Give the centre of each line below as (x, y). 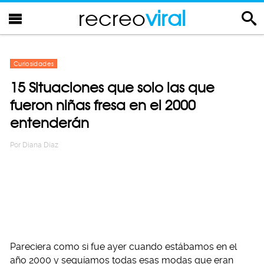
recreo (112, 18)
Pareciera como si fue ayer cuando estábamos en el (123, 247)
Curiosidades (34, 64)
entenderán (49, 123)
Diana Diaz (40, 145)
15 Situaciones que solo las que (112, 88)
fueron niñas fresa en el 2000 (103, 105)
